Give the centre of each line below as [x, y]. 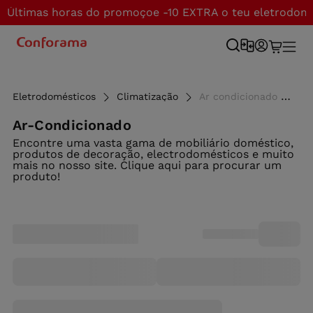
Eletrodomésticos [54, 96]
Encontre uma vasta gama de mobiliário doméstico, [153, 143]
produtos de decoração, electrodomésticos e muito [153, 154]
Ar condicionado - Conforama [240, 96]
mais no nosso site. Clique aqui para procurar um [147, 165]
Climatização [147, 96]
